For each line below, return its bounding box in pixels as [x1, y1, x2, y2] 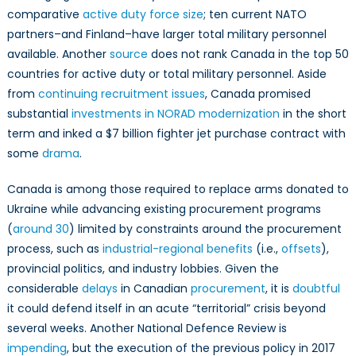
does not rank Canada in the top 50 [147, 46, 349, 62]
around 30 [12, 221, 69, 237]
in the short [279, 106, 346, 122]
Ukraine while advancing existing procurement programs [6, 201, 321, 217]
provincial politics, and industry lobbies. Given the [6, 261, 279, 277]
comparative [6, 6, 83, 22]
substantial [6, 106, 72, 122]
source [109, 46, 148, 62]
